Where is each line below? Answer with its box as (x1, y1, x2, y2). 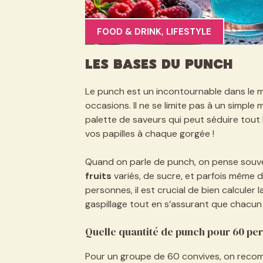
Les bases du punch (85, 58, 232, 71)
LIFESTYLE (166, 26, 211, 38)
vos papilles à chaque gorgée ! (85, 127, 214, 140)
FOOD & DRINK (96, 26, 161, 38)
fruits (85, 169, 112, 182)
